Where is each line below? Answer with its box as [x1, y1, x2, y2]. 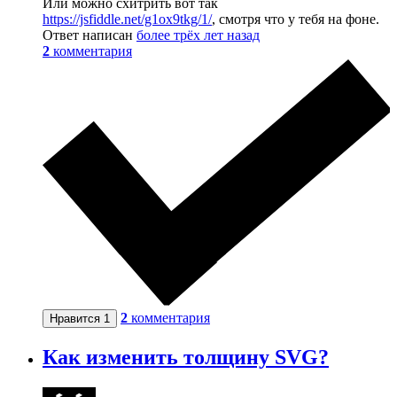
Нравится [50, 312, 104, 326]
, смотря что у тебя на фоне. [212, 11, 379, 27]
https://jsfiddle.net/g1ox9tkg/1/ [43, 11, 212, 27]
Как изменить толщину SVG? [43, 346, 329, 370]
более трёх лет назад [136, 27, 260, 43]
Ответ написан [43, 27, 136, 43]
